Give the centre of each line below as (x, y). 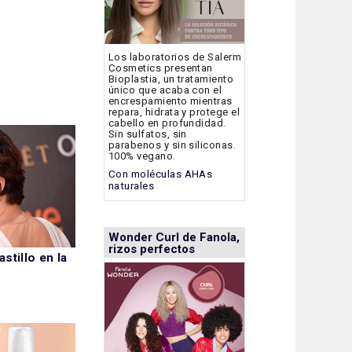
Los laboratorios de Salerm (175, 57)
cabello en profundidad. (167, 123)
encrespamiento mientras (170, 101)
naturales (132, 185)
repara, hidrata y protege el (174, 112)
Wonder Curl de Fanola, (174, 238)
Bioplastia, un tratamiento (171, 79)
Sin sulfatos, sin (148, 134)
